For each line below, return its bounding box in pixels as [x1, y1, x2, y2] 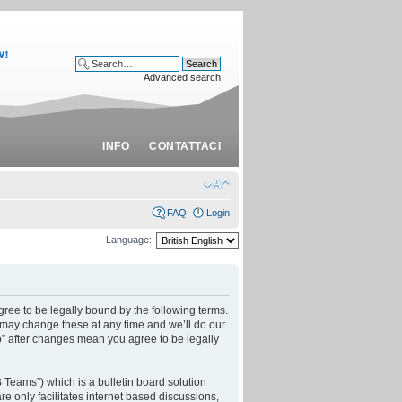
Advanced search [144, 72, 221, 83]
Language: [106, 233, 152, 245]
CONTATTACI [149, 140, 221, 153]
